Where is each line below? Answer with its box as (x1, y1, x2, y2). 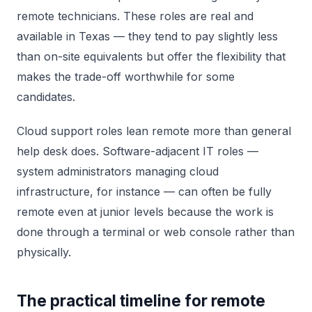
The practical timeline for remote (17, 291, 265, 310)
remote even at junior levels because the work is (17, 205, 274, 219)
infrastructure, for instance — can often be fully (17, 185, 272, 198)
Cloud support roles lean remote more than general (17, 124, 291, 138)
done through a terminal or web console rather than (17, 225, 295, 239)
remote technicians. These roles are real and (17, 9, 253, 23)
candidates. (17, 90, 75, 104)
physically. (17, 245, 71, 259)
